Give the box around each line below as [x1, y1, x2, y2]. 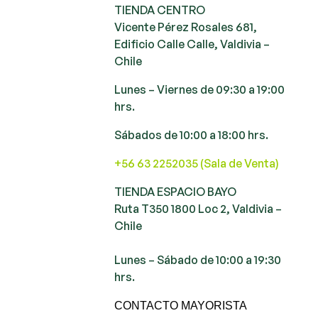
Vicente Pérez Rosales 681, [114, 19, 258, 34]
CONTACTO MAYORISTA [114, 299, 248, 312]
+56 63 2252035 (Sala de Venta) [114, 155, 280, 170]
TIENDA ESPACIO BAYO [114, 184, 241, 199]
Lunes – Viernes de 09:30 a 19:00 [114, 82, 285, 97]
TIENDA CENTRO [114, 2, 206, 17]
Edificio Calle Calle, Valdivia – [114, 36, 270, 51]
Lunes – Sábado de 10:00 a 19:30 [114, 252, 282, 267]
